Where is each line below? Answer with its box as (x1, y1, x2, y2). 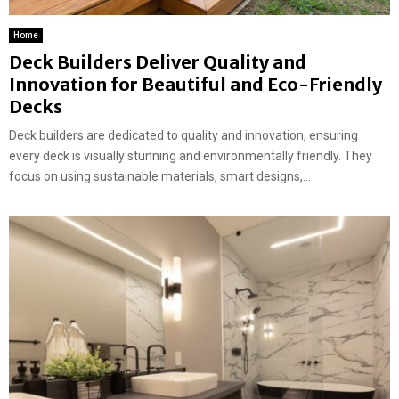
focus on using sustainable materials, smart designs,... (9, 168, 311, 183)
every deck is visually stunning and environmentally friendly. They (9, 148, 372, 163)
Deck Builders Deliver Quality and (9, 50, 306, 73)
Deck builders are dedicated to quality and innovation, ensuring (9, 127, 358, 142)
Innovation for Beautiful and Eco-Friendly (9, 72, 382, 95)
